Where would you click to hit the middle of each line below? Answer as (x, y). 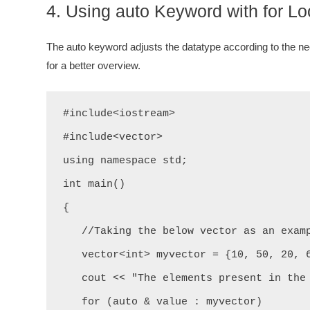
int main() (94, 184)
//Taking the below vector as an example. (72, 231)
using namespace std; (125, 161)
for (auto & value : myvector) (72, 302)
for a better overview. (93, 65)
